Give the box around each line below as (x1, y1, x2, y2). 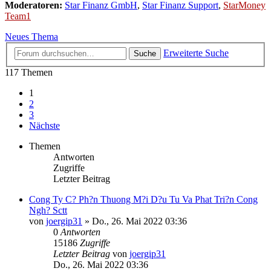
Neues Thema (5, 31, 58, 42)
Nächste (29, 120, 60, 131)
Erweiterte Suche (163, 47, 229, 58)
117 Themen (5, 67, 53, 77)
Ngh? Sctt (29, 204, 67, 215)
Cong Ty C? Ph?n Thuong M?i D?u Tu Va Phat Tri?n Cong (29, 194, 258, 204)
